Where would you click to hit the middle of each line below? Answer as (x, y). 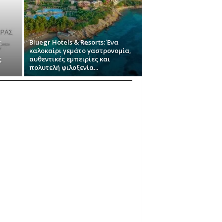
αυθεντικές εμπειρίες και (69, 59)
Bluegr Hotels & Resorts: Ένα (74, 42)
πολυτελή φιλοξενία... (63, 67)
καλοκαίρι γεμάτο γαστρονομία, (80, 51)
